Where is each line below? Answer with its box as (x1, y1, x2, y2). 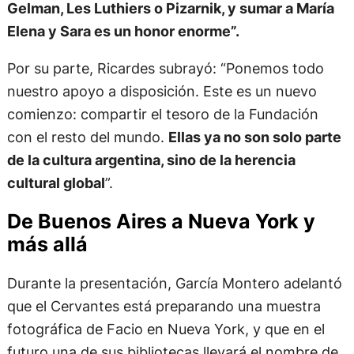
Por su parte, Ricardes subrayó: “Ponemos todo (6, 58, 324, 77)
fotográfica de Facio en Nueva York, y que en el (6, 320, 325, 338)
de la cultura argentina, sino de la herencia (6, 150, 296, 168)
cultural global (6, 173, 105, 191)
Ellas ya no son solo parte (168, 127, 341, 145)
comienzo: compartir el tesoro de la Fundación (6, 104, 318, 122)
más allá (6, 232, 88, 257)
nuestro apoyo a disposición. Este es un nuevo (6, 81, 317, 100)
